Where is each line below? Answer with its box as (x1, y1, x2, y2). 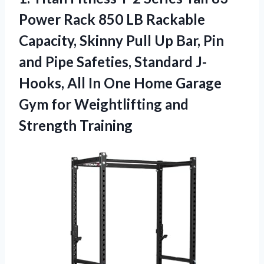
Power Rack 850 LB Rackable (19, 10, 205, 28)
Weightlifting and (74, 95, 189, 113)
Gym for (19, 95, 74, 113)
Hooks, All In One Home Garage (19, 74, 222, 91)
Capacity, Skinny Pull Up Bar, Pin (19, 31, 224, 49)
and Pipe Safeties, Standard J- (19, 52, 207, 70)
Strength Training (19, 116, 133, 134)
